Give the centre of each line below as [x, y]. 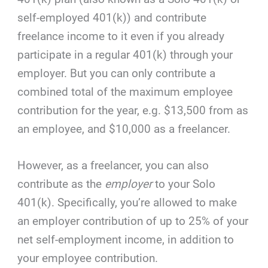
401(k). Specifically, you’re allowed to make [127, 203]
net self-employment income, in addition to [126, 240]
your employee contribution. [88, 258]
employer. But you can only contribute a [117, 73]
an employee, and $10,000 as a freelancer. [124, 129]
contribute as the [61, 184]
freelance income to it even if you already [121, 36]
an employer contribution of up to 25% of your [133, 221]
